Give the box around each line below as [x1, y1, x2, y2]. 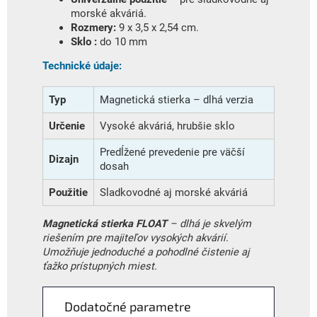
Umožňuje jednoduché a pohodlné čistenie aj [42, 246, 249, 259]
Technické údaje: [42, 59, 122, 73]
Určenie [49, 120, 85, 133]
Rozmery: [71, 21, 116, 34]
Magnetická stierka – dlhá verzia [100, 93, 253, 107]
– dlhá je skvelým [167, 217, 251, 231]
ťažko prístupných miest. [42, 260, 157, 273]
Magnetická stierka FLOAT [42, 217, 167, 231]
